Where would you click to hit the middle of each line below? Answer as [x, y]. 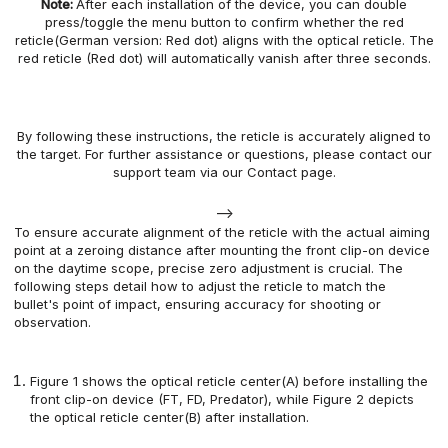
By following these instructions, [117, 136]
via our [223, 172]
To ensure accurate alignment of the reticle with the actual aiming [222, 232]
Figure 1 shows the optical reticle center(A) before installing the [229, 381]
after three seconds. [366, 58]
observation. [52, 322]
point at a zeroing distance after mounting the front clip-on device [222, 250]
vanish [280, 58]
